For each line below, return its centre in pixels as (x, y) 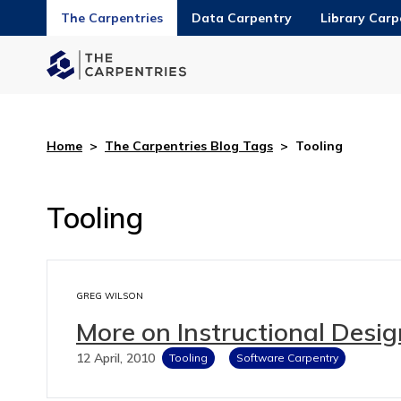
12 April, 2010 (115, 358)
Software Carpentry (287, 357)
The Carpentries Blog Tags (189, 145)
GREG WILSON (110, 295)
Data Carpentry (242, 18)
